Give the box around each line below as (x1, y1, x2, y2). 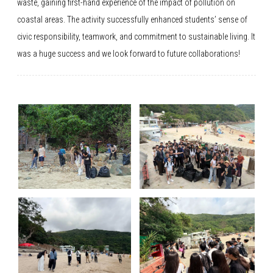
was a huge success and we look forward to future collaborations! (17, 49, 240, 58)
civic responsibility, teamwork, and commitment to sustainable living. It (17, 32, 255, 41)
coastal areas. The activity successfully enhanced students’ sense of (17, 15, 247, 24)
